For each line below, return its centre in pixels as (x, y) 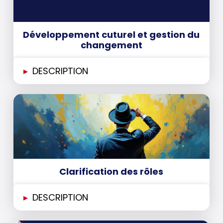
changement (111, 45)
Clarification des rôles (111, 172)
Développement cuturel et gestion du (111, 35)
